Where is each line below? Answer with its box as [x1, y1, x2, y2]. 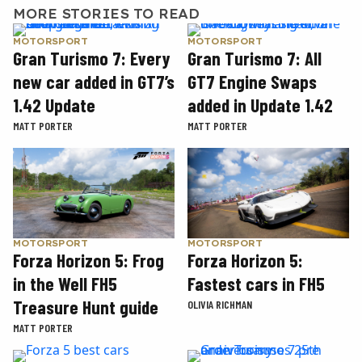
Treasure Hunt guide [13, 296, 158, 319]
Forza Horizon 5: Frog [13, 249, 164, 272]
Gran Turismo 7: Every [13, 47, 170, 69]
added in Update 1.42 [187, 94, 333, 116]
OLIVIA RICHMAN [187, 297, 252, 312]
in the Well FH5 [13, 272, 117, 296]
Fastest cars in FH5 [187, 272, 325, 296]
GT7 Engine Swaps [187, 70, 317, 93]
